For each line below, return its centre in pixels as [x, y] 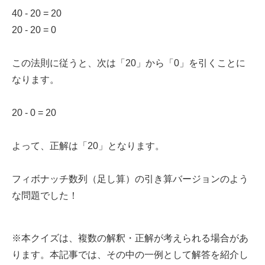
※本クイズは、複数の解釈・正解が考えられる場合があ [130, 238]
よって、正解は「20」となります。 [88, 146]
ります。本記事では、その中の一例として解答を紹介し [130, 255]
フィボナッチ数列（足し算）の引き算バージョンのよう [130, 179]
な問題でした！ [45, 196]
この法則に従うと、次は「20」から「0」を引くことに [129, 63]
